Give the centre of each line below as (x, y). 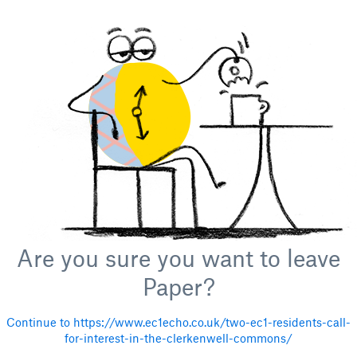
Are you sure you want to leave (178, 258)
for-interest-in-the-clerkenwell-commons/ (178, 338)
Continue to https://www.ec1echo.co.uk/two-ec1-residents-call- (178, 322)
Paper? (178, 286)
